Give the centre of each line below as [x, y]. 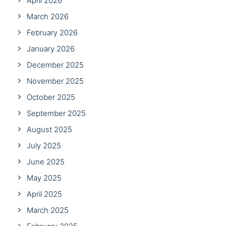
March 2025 [48, 210]
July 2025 [44, 146]
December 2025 [55, 65]
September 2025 [56, 113]
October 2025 [51, 97]
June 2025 [46, 162]
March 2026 [48, 16]
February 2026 [52, 33]
